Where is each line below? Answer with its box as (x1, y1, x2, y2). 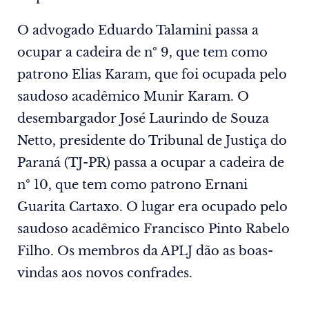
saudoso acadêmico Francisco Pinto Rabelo (17, 221, 290, 237)
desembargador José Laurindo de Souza (17, 111, 269, 127)
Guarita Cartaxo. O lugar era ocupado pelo (17, 199, 288, 215)
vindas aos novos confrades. (17, 266, 192, 281)
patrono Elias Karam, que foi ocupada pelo (17, 67, 287, 83)
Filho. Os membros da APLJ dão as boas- (17, 243, 273, 259)
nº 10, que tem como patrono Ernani (17, 177, 248, 193)
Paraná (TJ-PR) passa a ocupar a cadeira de (17, 155, 284, 171)
